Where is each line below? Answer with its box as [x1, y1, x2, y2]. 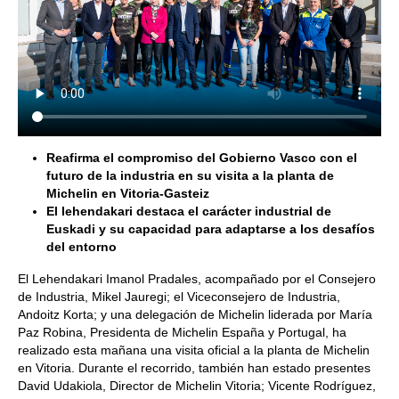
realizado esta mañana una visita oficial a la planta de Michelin [18, 343, 370, 357]
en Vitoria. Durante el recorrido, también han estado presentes [18, 361, 370, 375]
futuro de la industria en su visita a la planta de [46, 168, 334, 183]
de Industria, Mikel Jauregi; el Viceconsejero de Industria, [18, 289, 340, 304]
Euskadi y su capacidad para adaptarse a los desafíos [46, 222, 375, 236]
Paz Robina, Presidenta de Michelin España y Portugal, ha [18, 325, 346, 339]
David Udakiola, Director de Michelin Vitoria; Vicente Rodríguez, [18, 379, 376, 393]
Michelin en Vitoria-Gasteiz [46, 186, 209, 200]
